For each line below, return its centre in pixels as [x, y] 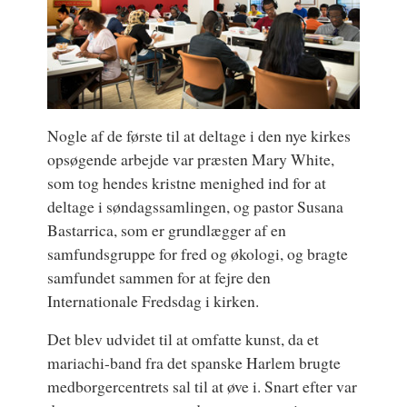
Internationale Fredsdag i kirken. [154, 300]
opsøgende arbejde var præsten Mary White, [191, 159]
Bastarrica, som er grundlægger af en [167, 229]
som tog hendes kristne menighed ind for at [187, 182]
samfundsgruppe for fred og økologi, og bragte [198, 253]
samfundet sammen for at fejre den [159, 277]
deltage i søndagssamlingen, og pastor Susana [196, 206]
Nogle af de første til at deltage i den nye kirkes [199, 135]
